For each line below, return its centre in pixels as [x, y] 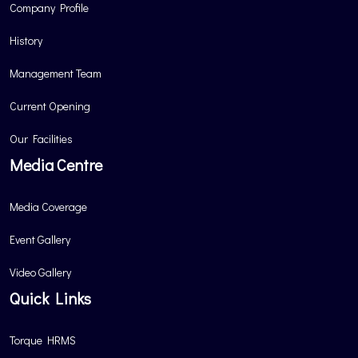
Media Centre [56, 165]
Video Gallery [40, 272]
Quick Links [50, 298]
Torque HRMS [43, 340]
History [26, 40]
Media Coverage [48, 207]
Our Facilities [41, 139]
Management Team [56, 73]
